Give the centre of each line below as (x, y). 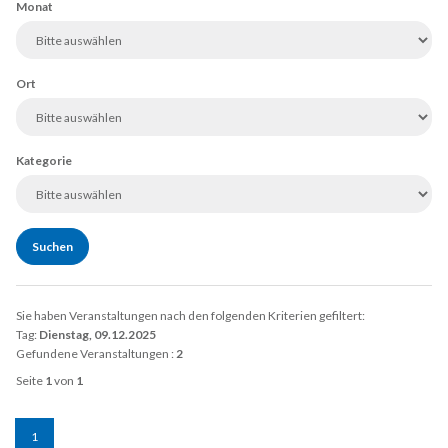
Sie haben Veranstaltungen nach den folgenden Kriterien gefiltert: (190, 316)
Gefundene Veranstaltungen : (96, 354)
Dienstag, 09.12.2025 (97, 335)
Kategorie (44, 161)
